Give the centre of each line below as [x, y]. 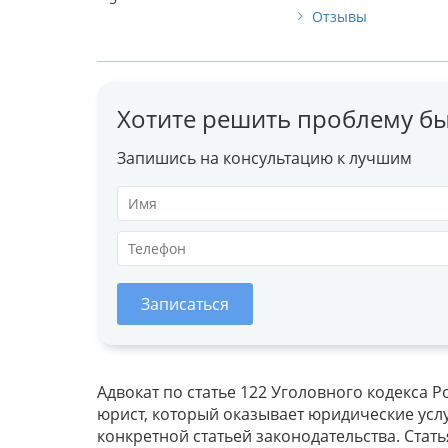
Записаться [185, 303]
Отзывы [339, 16]
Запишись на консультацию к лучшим [264, 157]
